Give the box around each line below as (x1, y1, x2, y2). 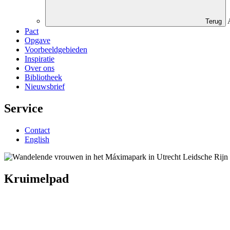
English (25, 135, 49, 144)
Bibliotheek (25, 73, 62, 82)
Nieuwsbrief (25, 82, 65, 91)
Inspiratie (25, 54, 54, 64)
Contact (25, 125, 50, 135)
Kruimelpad (4, 171, 69, 185)
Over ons (25, 64, 54, 73)
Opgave (25, 36, 50, 45)
